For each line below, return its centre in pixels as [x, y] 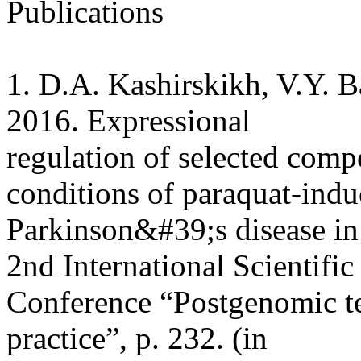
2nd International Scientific [180, 265]
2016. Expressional [129, 120]
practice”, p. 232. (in [137, 338]
